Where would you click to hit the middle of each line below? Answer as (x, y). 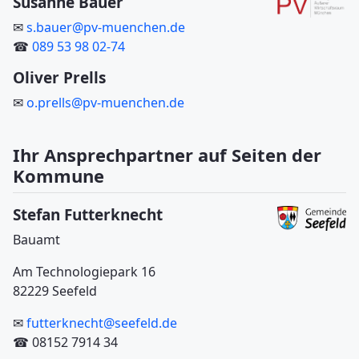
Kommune (58, 176)
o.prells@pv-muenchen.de (105, 103)
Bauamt (36, 240)
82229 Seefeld (55, 291)
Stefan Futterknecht (88, 215)
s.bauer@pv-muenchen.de (106, 28)
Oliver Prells (59, 78)
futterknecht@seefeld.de (102, 323)
